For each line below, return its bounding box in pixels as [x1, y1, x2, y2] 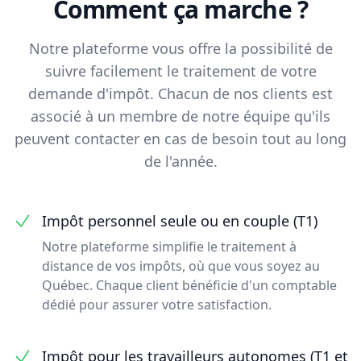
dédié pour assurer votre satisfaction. [42, 296, 272, 313]
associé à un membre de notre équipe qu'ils [31, 106, 330, 126]
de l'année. [143, 151, 218, 171]
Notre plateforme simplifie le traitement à [42, 238, 297, 255]
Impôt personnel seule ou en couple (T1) [42, 211, 317, 230]
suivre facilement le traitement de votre [44, 61, 317, 81]
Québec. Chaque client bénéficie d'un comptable [42, 276, 337, 294]
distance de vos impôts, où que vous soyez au [42, 257, 320, 275]
